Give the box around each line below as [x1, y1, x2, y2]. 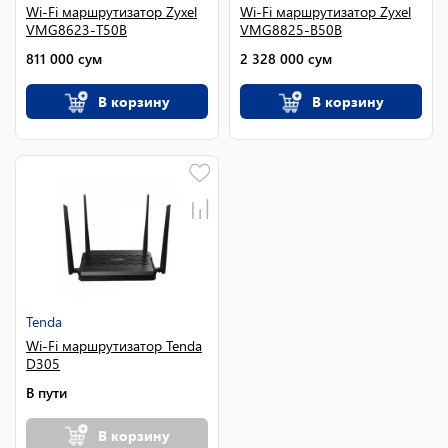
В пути [26, 382, 67, 402]
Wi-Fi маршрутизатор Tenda [26, 335, 202, 355]
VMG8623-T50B [26, 20, 127, 40]
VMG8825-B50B [240, 20, 342, 40]
